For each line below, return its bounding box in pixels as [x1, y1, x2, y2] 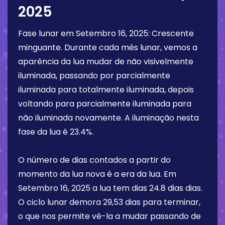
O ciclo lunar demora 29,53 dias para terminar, [18, 196, 200, 208]
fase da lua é [18, 126, 70, 138]
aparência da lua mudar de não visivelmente [18, 56, 193, 68]
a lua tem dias [90, 182, 149, 194]
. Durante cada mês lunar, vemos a [61, 42, 197, 54]
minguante [18, 42, 61, 54]
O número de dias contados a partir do [18, 154, 171, 166]
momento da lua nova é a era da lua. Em [18, 168, 176, 180]
